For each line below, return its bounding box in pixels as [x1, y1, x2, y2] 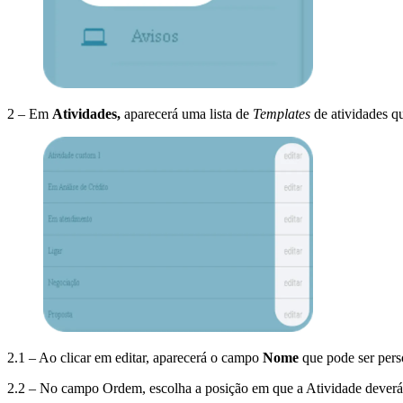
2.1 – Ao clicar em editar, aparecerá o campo [7, 349, 263, 365]
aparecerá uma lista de [124, 105, 253, 121]
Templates [253, 105, 314, 121]
